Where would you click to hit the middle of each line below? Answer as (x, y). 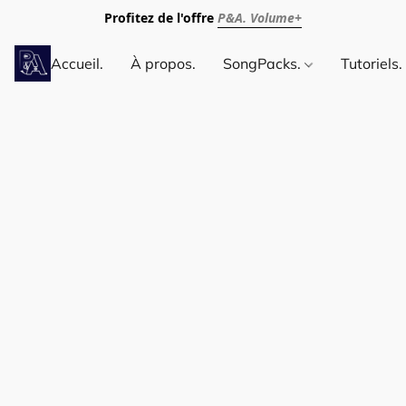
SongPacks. (264, 63)
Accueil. (77, 63)
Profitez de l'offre (161, 18)
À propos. (163, 63)
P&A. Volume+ (260, 18)
